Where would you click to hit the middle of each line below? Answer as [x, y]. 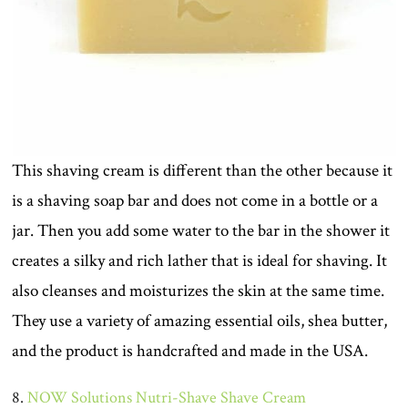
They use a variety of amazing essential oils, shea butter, [200, 321]
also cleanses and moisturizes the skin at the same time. [199, 291]
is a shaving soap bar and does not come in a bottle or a [195, 200]
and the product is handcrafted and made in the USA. [190, 351]
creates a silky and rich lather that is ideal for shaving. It [200, 260]
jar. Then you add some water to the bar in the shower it [201, 230]
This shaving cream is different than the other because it [203, 170]
